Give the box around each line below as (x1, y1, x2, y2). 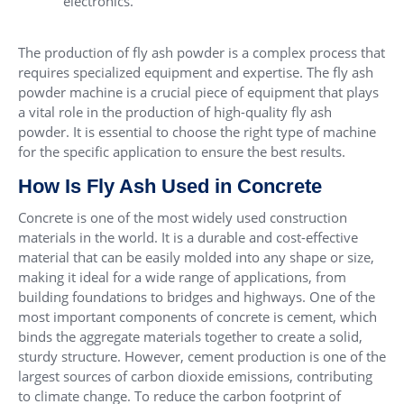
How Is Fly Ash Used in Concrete (18, 175, 322, 198)
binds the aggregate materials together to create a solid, (18, 327, 363, 346)
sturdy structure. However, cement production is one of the (18, 347, 386, 366)
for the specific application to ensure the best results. (18, 142, 345, 161)
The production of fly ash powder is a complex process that (18, 43, 385, 62)
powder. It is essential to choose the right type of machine (18, 123, 376, 142)
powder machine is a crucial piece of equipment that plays (18, 83, 379, 102)
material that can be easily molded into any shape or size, (18, 248, 374, 267)
